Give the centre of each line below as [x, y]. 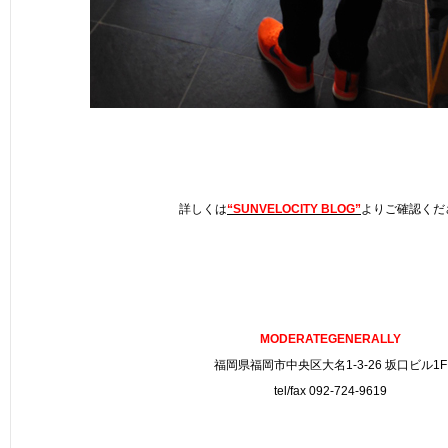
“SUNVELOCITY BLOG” [294, 209]
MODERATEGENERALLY [330, 339]
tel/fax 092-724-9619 [330, 391]
